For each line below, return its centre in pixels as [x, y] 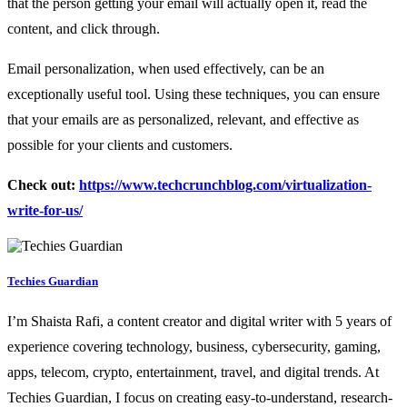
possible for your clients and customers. [120, 145]
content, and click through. [84, 29]
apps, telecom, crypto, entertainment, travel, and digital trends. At [193, 372]
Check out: [43, 185]
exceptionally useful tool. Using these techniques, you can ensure [194, 94]
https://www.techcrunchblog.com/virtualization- [225, 185]
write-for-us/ [45, 211]
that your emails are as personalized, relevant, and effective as [183, 120]
